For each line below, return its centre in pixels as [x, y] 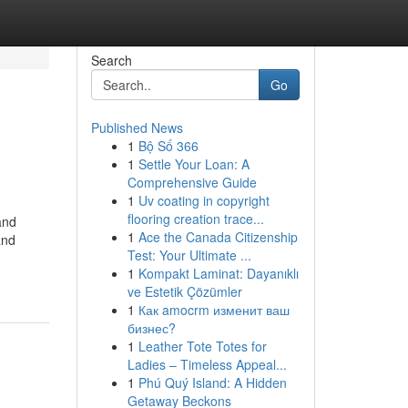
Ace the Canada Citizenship [218, 237]
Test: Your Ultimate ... [189, 255]
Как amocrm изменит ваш [214, 310]
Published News [137, 127]
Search [111, 60]
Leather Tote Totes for [202, 346]
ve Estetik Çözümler [184, 291]
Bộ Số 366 [168, 146]
